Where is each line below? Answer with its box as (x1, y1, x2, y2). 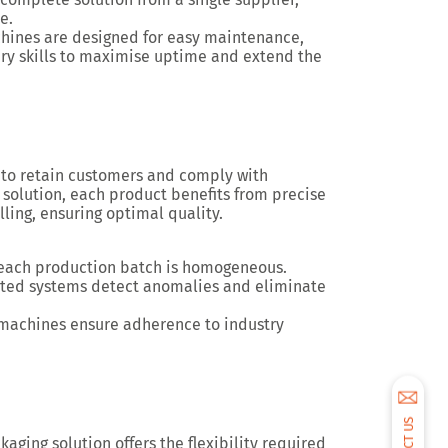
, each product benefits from (62, 185, 272, 204)
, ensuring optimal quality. (32, 204, 223, 223)
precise (272, 185, 326, 204)
